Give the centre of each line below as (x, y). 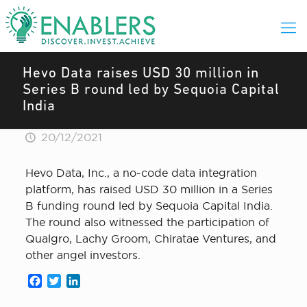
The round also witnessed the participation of (147, 222)
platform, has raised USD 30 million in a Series (149, 189)
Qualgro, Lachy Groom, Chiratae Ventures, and (150, 238)
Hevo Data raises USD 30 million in (141, 74)
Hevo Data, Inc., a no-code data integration (141, 173)
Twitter (79, 281)
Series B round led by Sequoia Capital (151, 90)
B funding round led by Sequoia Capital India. (149, 206)
